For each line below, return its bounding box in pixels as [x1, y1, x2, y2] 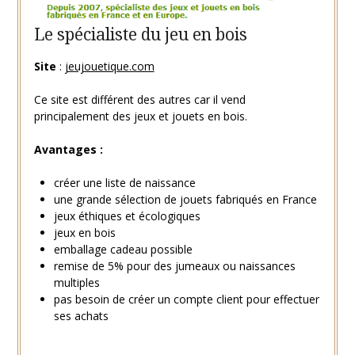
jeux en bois [53, 224, 116, 240]
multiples [53, 274, 100, 290]
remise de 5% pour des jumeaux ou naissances [53, 258, 296, 273]
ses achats [53, 307, 109, 323]
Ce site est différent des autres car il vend [33, 91, 246, 107]
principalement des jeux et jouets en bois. [33, 108, 247, 124]
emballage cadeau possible [53, 241, 193, 257]
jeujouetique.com [64, 58, 155, 74]
